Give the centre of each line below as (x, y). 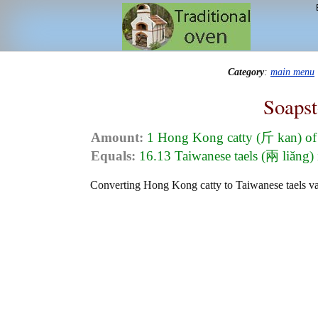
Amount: (117, 138)
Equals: (113, 156)
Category (246, 72)
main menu (292, 72)
